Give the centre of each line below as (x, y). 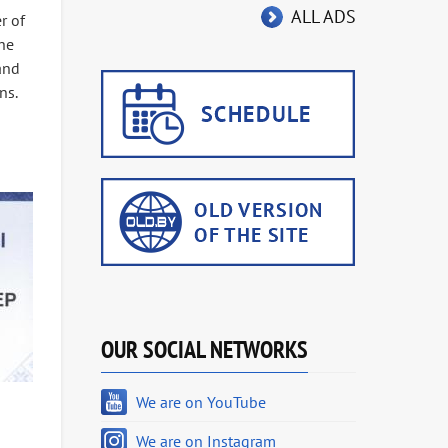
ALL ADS (323, 16)
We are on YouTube (201, 402)
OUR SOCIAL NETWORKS (204, 349)
